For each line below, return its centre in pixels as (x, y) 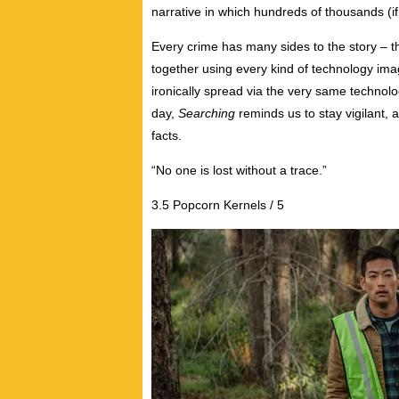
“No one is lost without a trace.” (239, 171)
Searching (208, 114)
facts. (167, 136)
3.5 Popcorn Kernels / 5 (218, 205)
